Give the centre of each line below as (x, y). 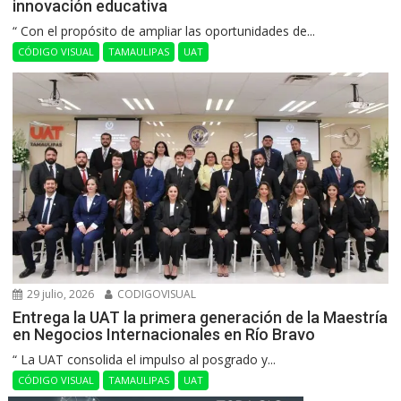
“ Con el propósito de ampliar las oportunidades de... (164, 31)
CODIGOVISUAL (156, 294)
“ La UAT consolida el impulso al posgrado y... (145, 360)
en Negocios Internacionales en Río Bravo (164, 335)
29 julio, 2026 (60, 294)
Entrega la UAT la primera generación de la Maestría (200, 318)
